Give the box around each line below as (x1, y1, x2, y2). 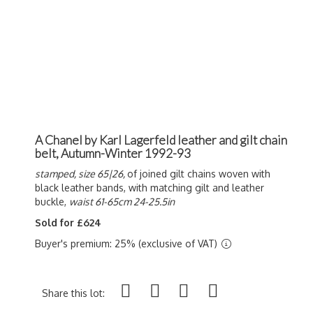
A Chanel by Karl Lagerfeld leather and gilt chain (35, 132, 287, 147)
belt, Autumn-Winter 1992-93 (35, 145, 191, 161)
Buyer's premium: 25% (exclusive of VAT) (35, 237, 220, 249)
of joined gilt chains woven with (127, 167, 270, 180)
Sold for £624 (35, 216, 101, 228)
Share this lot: (42, 286, 105, 299)
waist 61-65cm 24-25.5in (69, 195, 175, 208)
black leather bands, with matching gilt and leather (35, 181, 264, 194)
